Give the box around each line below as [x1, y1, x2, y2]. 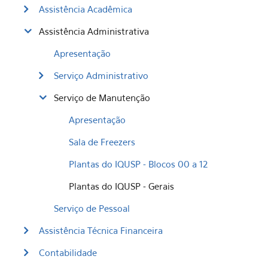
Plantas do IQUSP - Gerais [69, 181, 174, 191]
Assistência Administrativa [39, 26, 149, 36]
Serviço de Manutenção [54, 92, 150, 103]
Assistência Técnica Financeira [39, 225, 163, 236]
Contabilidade [39, 247, 97, 258]
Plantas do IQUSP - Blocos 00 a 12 [69, 159, 208, 169]
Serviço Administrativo [54, 70, 148, 81]
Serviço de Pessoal [54, 203, 130, 214]
